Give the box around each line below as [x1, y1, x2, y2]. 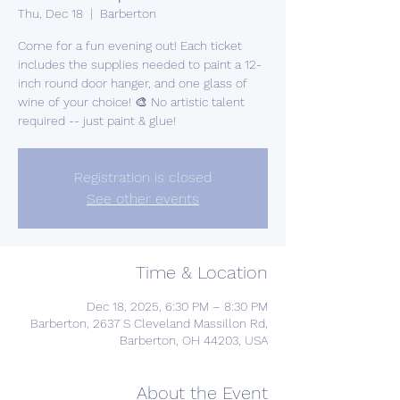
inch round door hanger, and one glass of [18, 76, 247, 90]
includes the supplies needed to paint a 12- [18, 57, 262, 71]
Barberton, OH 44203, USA [120, 333, 268, 347]
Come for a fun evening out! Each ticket [18, 38, 242, 53]
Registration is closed [74, 169, 212, 186]
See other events [87, 190, 199, 207]
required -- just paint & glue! [18, 113, 176, 128]
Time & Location [136, 262, 268, 283]
